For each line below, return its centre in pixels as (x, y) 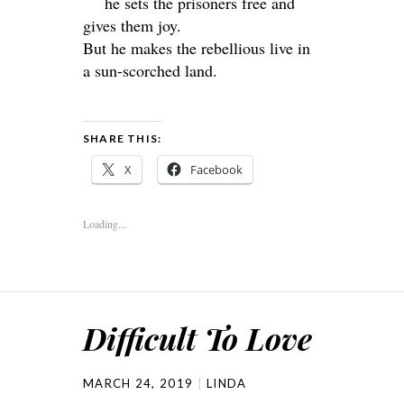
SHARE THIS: (123, 138)
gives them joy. (132, 25)
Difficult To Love (197, 338)
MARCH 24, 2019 (138, 383)
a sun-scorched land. (150, 70)
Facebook (216, 169)
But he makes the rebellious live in (197, 47)
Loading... (105, 223)
